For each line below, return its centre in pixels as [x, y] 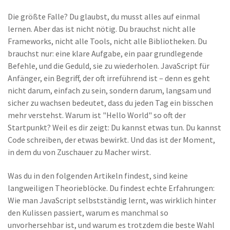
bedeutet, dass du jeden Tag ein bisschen [142, 103]
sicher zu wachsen [39, 103]
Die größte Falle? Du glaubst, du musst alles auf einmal [104, 16]
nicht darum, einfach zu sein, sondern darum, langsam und [109, 90]
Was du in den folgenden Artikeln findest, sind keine [98, 176]
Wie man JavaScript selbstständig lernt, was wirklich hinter [112, 200]
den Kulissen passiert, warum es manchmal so [88, 213]
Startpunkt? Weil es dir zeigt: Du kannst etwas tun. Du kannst [114, 127]
